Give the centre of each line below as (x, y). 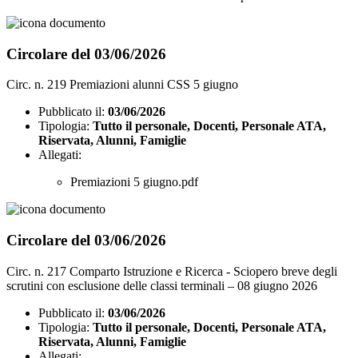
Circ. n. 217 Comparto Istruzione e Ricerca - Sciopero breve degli (172, 271)
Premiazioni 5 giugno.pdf (134, 182)
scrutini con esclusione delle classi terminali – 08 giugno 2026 (162, 285)
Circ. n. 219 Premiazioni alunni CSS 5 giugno (122, 85)
